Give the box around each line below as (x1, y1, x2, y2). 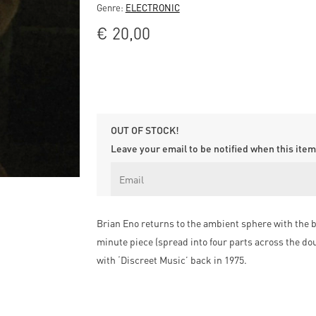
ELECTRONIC (125, 1, 180, 13)
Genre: (96, 1, 126, 13)
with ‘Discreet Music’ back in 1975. (96, 253, 247, 267)
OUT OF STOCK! (110, 123, 179, 137)
